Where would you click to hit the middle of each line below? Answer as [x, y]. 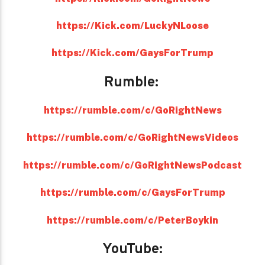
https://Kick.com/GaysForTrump [132, 53]
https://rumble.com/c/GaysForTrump [132, 193]
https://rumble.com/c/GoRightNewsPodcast [132, 165]
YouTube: [132, 250]
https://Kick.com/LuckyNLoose [132, 25]
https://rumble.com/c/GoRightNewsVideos [132, 138]
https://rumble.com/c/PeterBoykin [132, 220]
